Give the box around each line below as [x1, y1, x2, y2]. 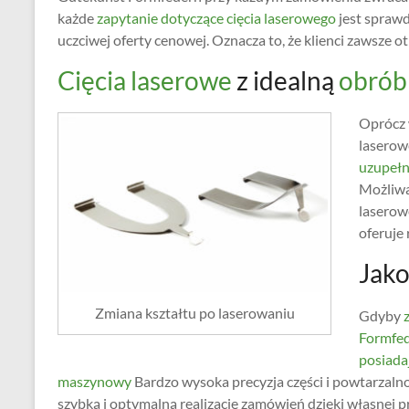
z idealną [232, 65, 339, 96]
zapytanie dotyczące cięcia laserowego [97, 9, 336, 26]
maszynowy [58, 372, 131, 390]
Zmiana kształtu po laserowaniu [94, 304, 295, 322]
